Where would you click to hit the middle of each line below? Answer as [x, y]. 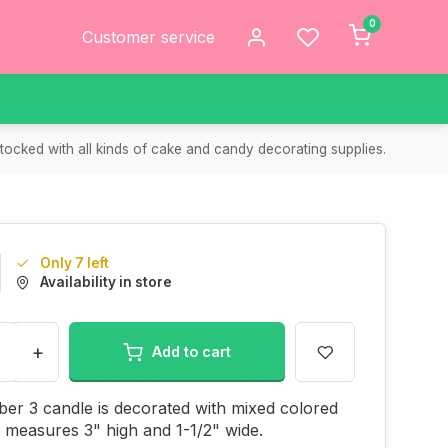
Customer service [148, 37]
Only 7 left [74, 263]
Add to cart [191, 351]
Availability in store [106, 282]
